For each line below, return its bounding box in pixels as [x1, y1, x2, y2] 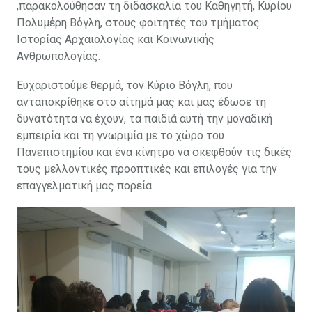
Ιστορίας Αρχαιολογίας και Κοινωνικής [17, 33, 214, 47]
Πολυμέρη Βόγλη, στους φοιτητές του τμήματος [17, 16, 260, 30]
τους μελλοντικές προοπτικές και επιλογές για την [17, 162, 277, 176]
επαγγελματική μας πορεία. [17, 179, 154, 193]
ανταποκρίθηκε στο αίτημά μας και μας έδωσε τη [17, 95, 266, 109]
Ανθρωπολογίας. [17, 49, 100, 63]
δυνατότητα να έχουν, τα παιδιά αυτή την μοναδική [17, 112, 272, 126]
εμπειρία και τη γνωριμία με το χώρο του [17, 129, 224, 143]
